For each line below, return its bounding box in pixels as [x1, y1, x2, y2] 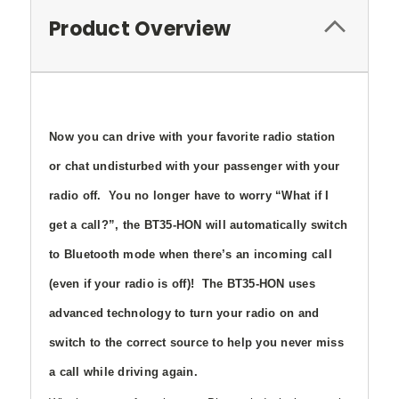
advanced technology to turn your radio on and [49, 305, 320, 320]
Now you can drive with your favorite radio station [49, 129, 336, 143]
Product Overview [49, 14, 231, 43]
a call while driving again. [49, 364, 198, 379]
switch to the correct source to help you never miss [49, 335, 344, 349]
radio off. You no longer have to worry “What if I [49, 188, 330, 202]
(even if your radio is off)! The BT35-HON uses [49, 276, 315, 290]
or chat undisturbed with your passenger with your [49, 159, 340, 173]
